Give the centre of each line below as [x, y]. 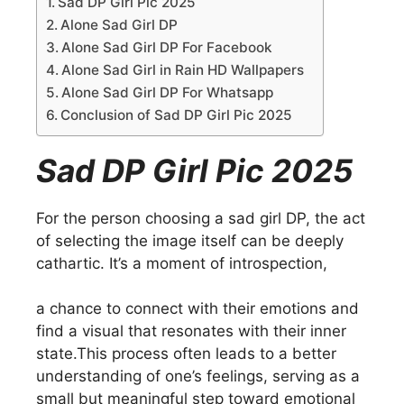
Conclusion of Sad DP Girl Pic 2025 [177, 115]
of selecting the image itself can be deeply [190, 240]
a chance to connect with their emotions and [197, 309]
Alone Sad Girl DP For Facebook [167, 47]
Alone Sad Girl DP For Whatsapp [168, 92]
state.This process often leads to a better [186, 354]
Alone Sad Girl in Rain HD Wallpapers [183, 69]
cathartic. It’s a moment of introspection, [182, 263]
